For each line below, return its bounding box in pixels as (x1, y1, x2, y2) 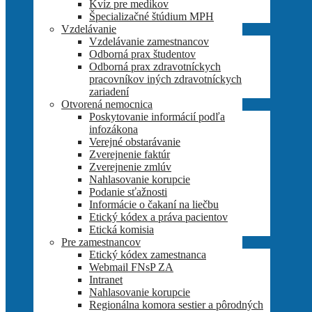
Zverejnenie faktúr (89, 148, 170, 160)
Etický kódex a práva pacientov (89, 210, 228, 223)
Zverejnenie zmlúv (89, 160, 171, 173)
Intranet (89, 273, 123, 286)
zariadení (89, 85, 129, 97)
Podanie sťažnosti (89, 185, 167, 198)
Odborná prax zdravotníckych (89, 60, 221, 72)
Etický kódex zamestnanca (89, 248, 206, 260)
